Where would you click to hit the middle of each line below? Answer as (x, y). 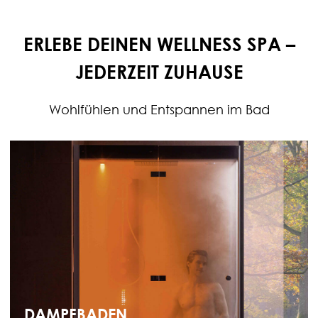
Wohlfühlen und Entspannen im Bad (159, 110)
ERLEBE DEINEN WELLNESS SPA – (159, 44)
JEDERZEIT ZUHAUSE (159, 72)
